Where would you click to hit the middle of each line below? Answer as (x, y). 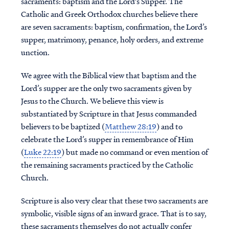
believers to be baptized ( (63, 126)
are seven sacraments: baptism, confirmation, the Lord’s (114, 27)
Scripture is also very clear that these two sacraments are (114, 200)
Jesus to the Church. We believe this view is (92, 101)
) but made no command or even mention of (134, 152)
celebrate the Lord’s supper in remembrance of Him (107, 139)
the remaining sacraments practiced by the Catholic (107, 165)
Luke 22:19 (42, 152)
